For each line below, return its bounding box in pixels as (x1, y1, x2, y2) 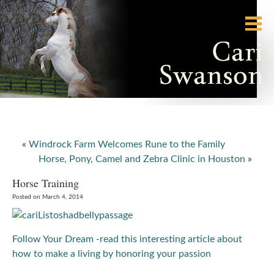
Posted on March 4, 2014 (12, 194, 83, 200)
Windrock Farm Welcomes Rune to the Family (29, 139, 225, 149)
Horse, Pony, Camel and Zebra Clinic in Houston (39, 154, 245, 164)
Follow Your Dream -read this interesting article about (12, 234, 242, 244)
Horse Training (12, 176, 79, 190)
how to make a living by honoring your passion (12, 249, 211, 259)
